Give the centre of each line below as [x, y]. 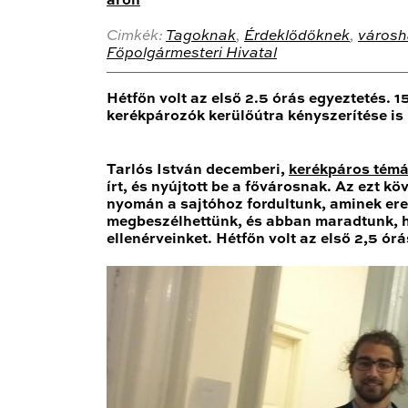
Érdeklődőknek [297, 37]
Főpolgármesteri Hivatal [192, 54]
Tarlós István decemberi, [198, 171]
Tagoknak [201, 37]
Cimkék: [136, 37]
